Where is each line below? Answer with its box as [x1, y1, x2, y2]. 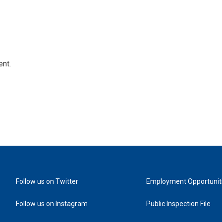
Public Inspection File [146, 200, 211, 208]
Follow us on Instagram [16, 200, 88, 208]
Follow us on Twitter [16, 177, 78, 185]
